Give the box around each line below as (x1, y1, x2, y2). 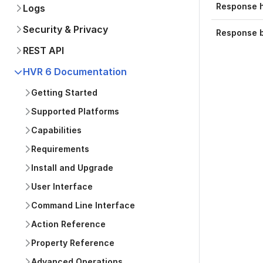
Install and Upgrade (31, 163, 113, 173)
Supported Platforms (31, 106, 119, 116)
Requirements (31, 144, 89, 154)
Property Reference (31, 238, 114, 248)
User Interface (31, 181, 93, 191)
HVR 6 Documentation (23, 66, 127, 77)
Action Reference (31, 219, 106, 229)
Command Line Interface (31, 200, 135, 210)
